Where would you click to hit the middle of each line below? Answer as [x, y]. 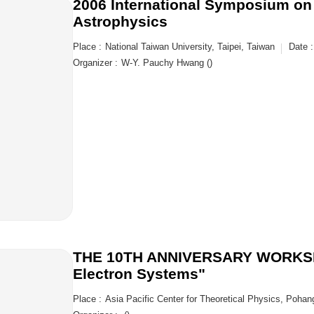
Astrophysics [120, 21]
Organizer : [95, 63]
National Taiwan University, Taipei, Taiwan [190, 47]
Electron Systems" [139, 274]
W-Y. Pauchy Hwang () [167, 63]
